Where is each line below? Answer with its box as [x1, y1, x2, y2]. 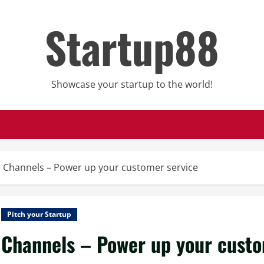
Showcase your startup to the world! [51, 78, 213, 91]
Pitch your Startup [7, 209, 71, 219]
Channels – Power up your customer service [3, 161, 198, 174]
